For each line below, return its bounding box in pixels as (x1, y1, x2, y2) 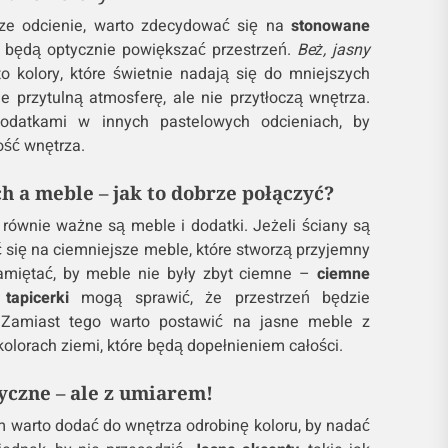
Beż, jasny (296, 38, 370, 63)
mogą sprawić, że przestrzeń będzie (68, 286, 370, 311)
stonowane (290, 14, 370, 39)
